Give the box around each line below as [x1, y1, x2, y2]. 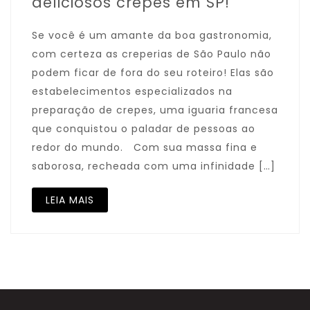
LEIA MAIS [46, 193, 94, 207]
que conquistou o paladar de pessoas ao [32, 122, 255, 136]
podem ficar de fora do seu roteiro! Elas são [32, 66, 274, 80]
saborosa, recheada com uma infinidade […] [32, 159, 275, 173]
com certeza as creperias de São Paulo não [32, 47, 271, 61]
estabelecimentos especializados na [32, 84, 232, 98]
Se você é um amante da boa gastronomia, [32, 28, 272, 42]
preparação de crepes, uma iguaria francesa [32, 103, 278, 117]
